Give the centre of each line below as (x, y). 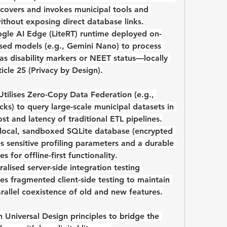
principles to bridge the (113, 216)
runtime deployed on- (120, 34)
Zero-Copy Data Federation (80, 95)
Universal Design (36, 216)
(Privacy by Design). (64, 70)
